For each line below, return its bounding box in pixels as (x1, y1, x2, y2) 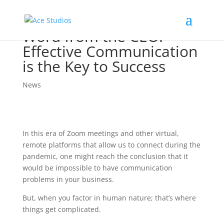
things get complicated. (22, 204, 101, 214)
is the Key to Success (22, 56, 165, 76)
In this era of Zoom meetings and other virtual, (22, 128, 179, 138)
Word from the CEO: (22, 26, 163, 46)
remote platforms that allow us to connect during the (22, 140, 200, 149)
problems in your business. (22, 174, 114, 184)
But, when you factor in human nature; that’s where (22, 193, 196, 202)
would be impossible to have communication (22, 163, 172, 172)
